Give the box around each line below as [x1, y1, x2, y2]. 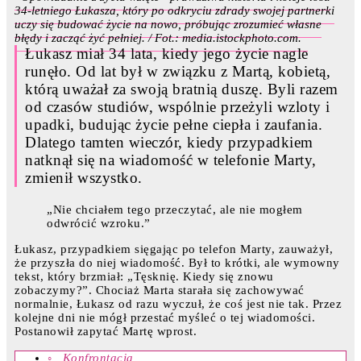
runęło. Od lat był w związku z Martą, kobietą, [25, 63, 330, 81]
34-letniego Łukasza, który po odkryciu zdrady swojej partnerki [15, 4, 334, 18]
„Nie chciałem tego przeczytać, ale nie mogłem [47, 203, 303, 217]
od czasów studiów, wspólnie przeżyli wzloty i [25, 98, 330, 116]
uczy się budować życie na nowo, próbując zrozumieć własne [15, 18, 322, 31]
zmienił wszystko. [25, 169, 143, 187]
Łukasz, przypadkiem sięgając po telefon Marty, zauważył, [15, 243, 333, 256]
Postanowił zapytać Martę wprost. [15, 325, 197, 338]
